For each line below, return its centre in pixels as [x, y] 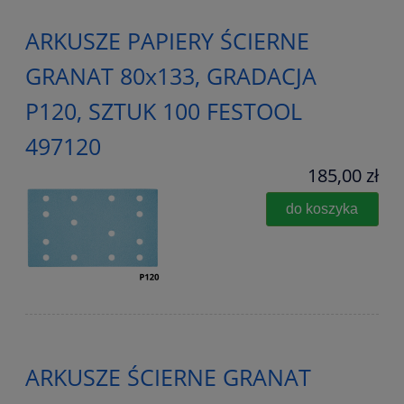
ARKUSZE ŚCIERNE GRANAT [168, 377]
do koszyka [322, 209]
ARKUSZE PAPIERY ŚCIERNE [167, 41]
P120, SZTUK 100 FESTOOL [164, 111]
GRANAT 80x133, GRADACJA [171, 76]
